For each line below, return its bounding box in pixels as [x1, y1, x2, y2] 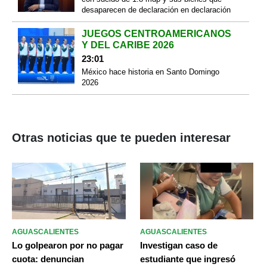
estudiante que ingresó [139, 254, 235, 265]
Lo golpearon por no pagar [12, 240, 123, 251]
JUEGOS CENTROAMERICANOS [81, 28, 231, 39]
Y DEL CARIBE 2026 [81, 39, 174, 50]
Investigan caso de [139, 240, 218, 251]
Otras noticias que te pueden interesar [12, 131, 231, 144]
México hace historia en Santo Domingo [81, 67, 219, 76]
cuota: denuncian [12, 254, 84, 265]
